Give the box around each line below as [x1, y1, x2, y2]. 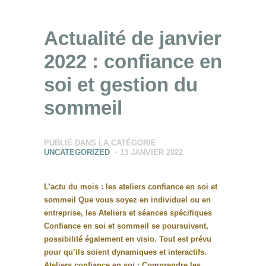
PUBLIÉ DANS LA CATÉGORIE [44, 138, 156, 147]
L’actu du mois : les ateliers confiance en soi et [44, 182, 217, 191]
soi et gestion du [44, 74, 198, 96]
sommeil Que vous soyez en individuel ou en [44, 195, 211, 204]
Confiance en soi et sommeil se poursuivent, [44, 221, 208, 230]
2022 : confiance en [44, 50, 222, 73]
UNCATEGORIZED [44, 147, 110, 157]
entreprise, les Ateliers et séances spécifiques [44, 208, 212, 217]
